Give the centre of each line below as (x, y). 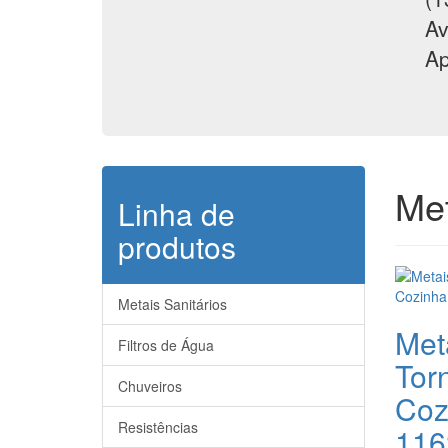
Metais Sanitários (172, 303)
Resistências (158, 426)
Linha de (176, 213)
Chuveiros (150, 385)
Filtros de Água (166, 344)
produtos (177, 246)
